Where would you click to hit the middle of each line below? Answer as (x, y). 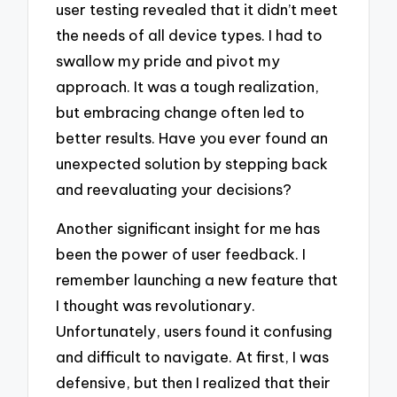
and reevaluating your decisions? (174, 189)
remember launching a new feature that (197, 280)
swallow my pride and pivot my (168, 60)
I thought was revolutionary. (156, 306)
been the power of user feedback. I (181, 254)
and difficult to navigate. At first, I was (193, 357)
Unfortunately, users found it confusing (195, 331)
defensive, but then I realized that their (194, 383)
